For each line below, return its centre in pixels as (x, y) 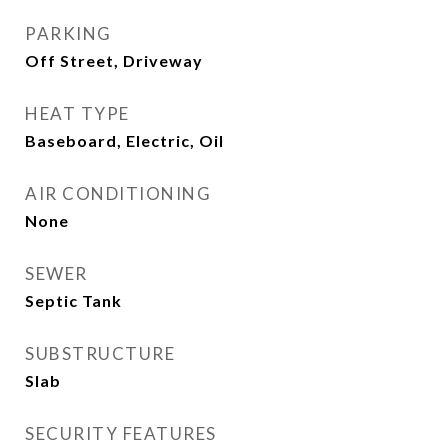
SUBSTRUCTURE (100, 353)
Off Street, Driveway (114, 60)
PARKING (68, 33)
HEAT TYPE (77, 113)
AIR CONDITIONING (118, 193)
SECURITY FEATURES (121, 433)
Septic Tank (73, 300)
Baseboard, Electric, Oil (124, 140)
